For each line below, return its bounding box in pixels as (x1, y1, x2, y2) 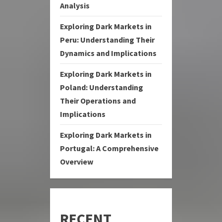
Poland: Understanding (60, 82, 143, 92)
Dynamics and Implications (60, 48, 157, 58)
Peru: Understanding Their (60, 35, 155, 45)
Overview (60, 157, 93, 166)
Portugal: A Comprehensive (60, 143, 159, 153)
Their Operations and (60, 96, 136, 106)
